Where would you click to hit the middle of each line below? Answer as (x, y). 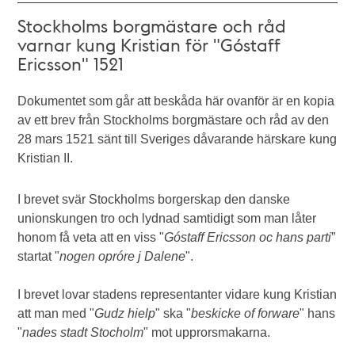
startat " (39, 256)
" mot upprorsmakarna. (207, 332)
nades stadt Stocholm (83, 332)
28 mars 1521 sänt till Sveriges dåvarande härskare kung (177, 139)
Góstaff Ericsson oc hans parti (248, 237)
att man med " (56, 313)
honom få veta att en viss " (91, 237)
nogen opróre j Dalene (123, 256)
